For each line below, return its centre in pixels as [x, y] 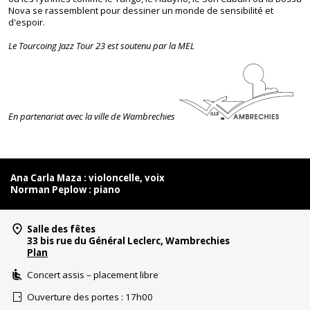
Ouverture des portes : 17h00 [90, 297]
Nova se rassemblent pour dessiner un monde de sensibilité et [141, 10]
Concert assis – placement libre [93, 275]
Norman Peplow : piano [65, 190]
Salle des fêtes [61, 229]
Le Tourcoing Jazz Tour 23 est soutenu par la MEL [103, 46]
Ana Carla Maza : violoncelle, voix [88, 178]
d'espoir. [27, 22]
